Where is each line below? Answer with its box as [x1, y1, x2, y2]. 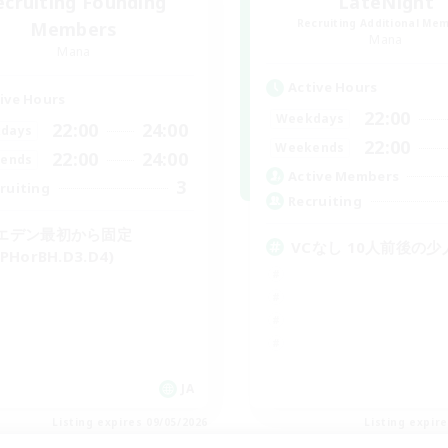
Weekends [275, 138, 345, 156]
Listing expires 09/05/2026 [52, 415, 208, 429]
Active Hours [288, 78, 378, 96]
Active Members [288, 166, 400, 185]
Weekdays [275, 109, 345, 127]
